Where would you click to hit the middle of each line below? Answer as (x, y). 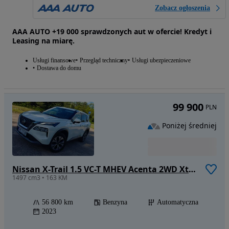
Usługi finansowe (54, 60)
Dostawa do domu (59, 68)
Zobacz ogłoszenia (182, 8)
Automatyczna (178, 202)
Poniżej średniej (189, 126)
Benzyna (115, 202)
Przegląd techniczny (104, 60)
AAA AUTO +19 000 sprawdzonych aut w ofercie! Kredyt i (112, 31)
